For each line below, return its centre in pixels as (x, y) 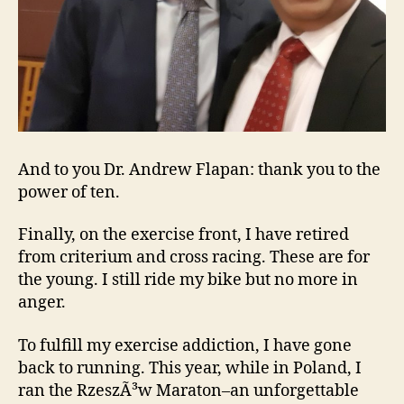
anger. (42, 303)
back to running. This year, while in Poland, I (190, 368)
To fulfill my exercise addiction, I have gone (185, 345)
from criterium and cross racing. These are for (194, 258)
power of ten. (69, 192)
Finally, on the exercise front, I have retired (184, 235)
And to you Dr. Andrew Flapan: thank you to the (199, 170)
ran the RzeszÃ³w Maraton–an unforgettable (188, 390)
